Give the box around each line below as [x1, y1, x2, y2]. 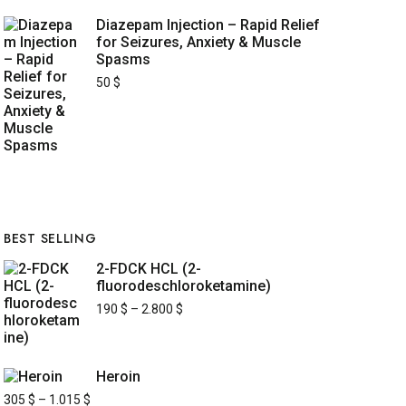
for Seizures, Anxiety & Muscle [96, 34, 301, 51]
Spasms [96, 51, 150, 68]
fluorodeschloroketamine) [96, 277, 271, 295]
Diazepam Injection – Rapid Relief [96, 16, 320, 34]
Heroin [96, 368, 140, 385]
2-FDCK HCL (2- [96, 260, 201, 277]
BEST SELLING [4, 229, 97, 247]
